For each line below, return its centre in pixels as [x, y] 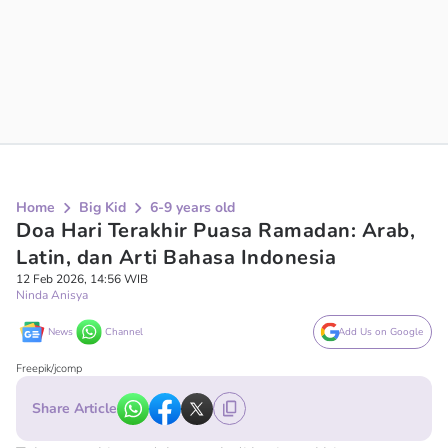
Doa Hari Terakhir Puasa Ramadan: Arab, [215, 230]
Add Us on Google [380, 332]
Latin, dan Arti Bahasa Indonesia [176, 257]
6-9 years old [192, 207]
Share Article [74, 408]
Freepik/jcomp [49, 368]
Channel [124, 332]
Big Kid [102, 207]
